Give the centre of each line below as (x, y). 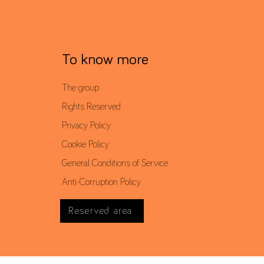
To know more (105, 60)
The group (80, 88)
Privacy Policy (86, 125)
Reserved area (100, 211)
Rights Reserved (91, 106)
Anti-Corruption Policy (101, 182)
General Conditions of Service (115, 163)
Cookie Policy (85, 144)
